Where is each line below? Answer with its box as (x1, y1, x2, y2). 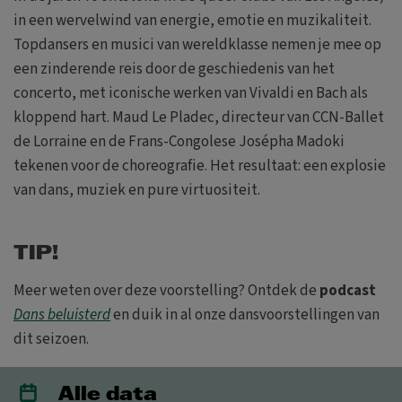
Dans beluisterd (13, 303, 110, 326)
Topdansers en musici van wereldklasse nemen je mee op (13, 33, 381, 56)
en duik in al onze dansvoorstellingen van (110, 303, 380, 326)
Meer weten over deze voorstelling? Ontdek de (13, 279, 319, 301)
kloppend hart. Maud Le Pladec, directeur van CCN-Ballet (13, 106, 384, 128)
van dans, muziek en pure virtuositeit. (13, 179, 260, 201)
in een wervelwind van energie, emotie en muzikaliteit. (13, 9, 371, 31)
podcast (319, 279, 376, 301)
